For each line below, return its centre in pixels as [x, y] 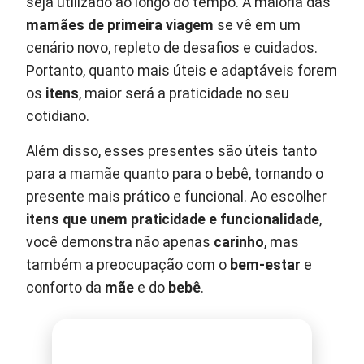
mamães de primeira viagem [120, 25]
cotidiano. [58, 116]
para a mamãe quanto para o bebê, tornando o [175, 174]
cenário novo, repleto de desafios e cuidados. [172, 48]
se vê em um [258, 25]
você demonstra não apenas [120, 242]
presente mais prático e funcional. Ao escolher [177, 197]
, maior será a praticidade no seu [184, 93]
